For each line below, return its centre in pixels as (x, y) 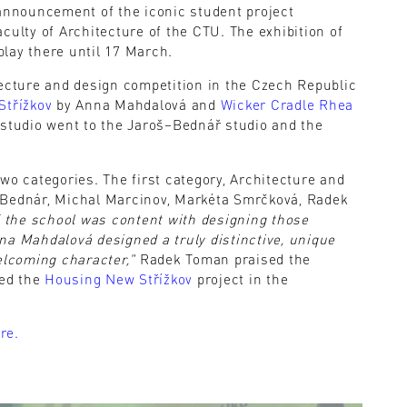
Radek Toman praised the (225, 258)
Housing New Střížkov (119, 278)
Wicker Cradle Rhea (287, 105)
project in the (241, 278)
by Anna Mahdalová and (136, 105)
